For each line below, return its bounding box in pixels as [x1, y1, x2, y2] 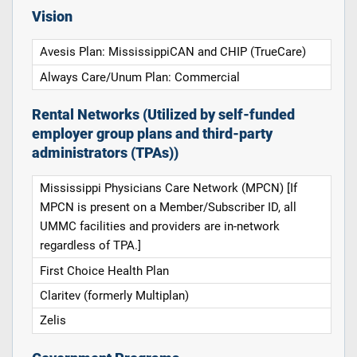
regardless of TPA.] [40, 238, 142, 253]
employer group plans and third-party [31, 126, 273, 143]
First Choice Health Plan [40, 263, 170, 278]
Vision [31, 9, 73, 25]
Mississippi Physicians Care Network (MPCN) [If [40, 181, 298, 196]
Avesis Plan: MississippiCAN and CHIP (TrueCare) [40, 45, 307, 60]
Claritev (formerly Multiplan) [40, 288, 190, 304]
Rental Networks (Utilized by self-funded [31, 107, 295, 124]
